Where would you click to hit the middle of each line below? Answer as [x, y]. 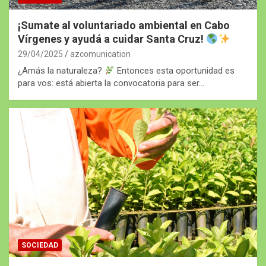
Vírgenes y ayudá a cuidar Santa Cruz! [112, 39]
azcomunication [100, 54]
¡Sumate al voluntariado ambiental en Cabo [124, 26]
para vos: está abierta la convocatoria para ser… [111, 83]
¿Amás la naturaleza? [61, 71]
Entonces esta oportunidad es [175, 71]
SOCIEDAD [40, 245]
